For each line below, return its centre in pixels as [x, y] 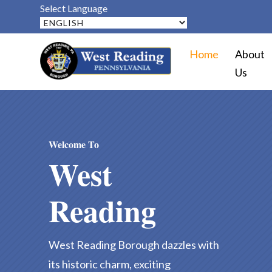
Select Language [74, 8]
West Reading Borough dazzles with [134, 244]
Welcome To [74, 144]
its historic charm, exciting [110, 264]
